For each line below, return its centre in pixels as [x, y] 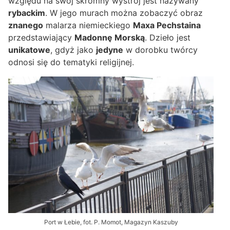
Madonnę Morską [110, 37]
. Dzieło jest [168, 37]
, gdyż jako [73, 50]
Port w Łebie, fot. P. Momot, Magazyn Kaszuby [111, 222]
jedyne [110, 50]
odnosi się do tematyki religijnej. [71, 62]
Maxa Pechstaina [167, 25]
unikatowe [29, 50]
